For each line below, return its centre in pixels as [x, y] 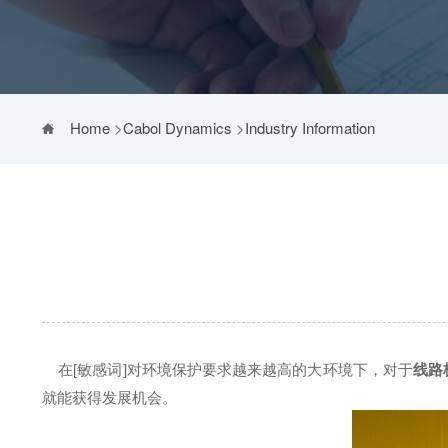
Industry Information [309, 127]
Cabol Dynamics [177, 127]
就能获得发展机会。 [109, 396]
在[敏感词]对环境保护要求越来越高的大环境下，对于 [227, 368]
